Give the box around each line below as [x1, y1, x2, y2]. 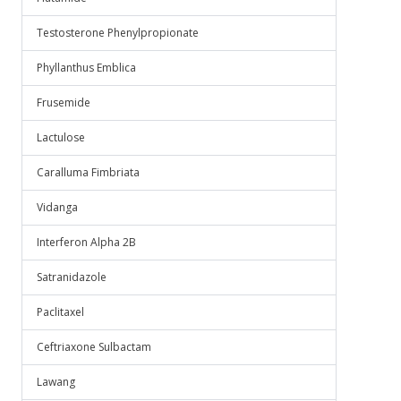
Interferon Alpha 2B [37, 235, 136, 250]
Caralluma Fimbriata [37, 165, 140, 180]
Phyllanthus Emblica [37, 60, 136, 75]
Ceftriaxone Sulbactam [37, 339, 151, 354]
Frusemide [37, 95, 90, 110]
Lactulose [37, 130, 85, 145]
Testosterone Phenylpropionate [37, 25, 199, 40]
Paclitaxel [37, 304, 84, 320]
